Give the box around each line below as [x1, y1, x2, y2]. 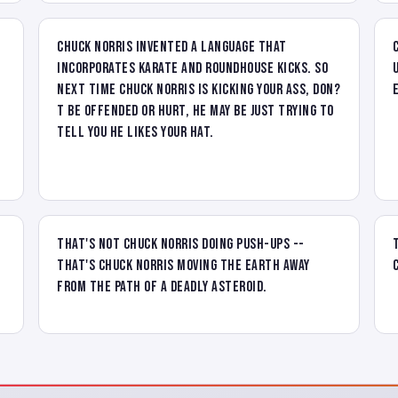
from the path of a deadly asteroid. [57, 277, 267, 296]
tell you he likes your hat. [57, 123, 214, 141]
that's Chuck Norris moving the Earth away [57, 256, 310, 275]
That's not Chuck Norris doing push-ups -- [57, 235, 305, 253]
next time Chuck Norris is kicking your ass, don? [57, 80, 341, 99]
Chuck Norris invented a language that [57, 37, 287, 56]
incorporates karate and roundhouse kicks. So [57, 59, 329, 77]
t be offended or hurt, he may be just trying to [57, 101, 334, 120]
